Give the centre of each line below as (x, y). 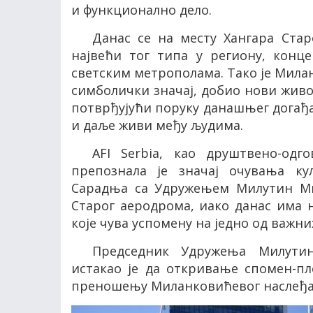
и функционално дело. (141, 10)
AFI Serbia (126, 153)
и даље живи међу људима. (157, 125)
